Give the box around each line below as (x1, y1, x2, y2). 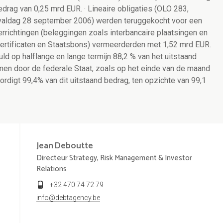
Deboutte (54, 138, 94, 154)
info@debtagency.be (36, 194, 100, 202)
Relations (36, 163, 67, 176)
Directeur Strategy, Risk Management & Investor (36, 152, 192, 165)
